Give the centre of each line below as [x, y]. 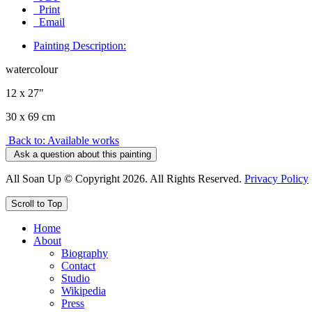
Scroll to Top [37, 203]
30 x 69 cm [30, 116]
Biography [85, 253]
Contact [78, 265]
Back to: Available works [64, 140]
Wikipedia [84, 290]
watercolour [32, 69]
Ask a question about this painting [83, 154]
